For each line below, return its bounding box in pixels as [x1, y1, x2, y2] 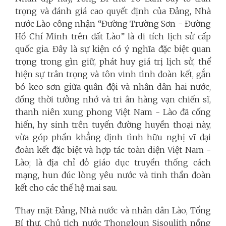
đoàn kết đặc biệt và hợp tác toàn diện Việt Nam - [15, 144, 211, 155]
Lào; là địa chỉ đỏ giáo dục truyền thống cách [15, 157, 211, 167]
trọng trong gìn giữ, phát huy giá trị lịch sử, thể [15, 56, 211, 67]
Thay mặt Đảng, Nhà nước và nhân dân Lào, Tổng [15, 205, 211, 215]
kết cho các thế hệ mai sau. [15, 182, 118, 193]
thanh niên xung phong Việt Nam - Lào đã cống [15, 106, 211, 117]
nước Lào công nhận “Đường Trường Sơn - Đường [15, 18, 211, 29]
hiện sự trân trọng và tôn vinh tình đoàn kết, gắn [15, 69, 211, 79]
